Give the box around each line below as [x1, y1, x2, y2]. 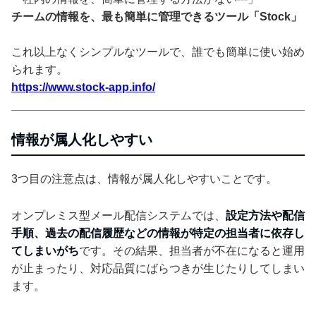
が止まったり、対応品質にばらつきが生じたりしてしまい [11, 262, 305, 274]
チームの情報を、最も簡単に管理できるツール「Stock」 [11, 10, 302, 23]
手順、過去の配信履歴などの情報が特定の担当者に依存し [11, 226, 305, 239]
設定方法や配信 [226, 209, 305, 221]
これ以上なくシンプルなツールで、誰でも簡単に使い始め [11, 45, 305, 58]
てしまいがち [11, 244, 79, 257]
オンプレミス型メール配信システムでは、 [11, 209, 226, 221]
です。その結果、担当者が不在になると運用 [79, 244, 305, 257]
